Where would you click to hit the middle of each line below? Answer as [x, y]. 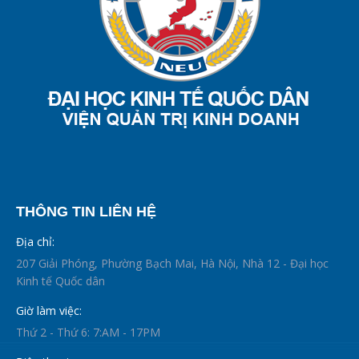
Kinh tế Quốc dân [61, 280]
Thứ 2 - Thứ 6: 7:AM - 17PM [88, 332]
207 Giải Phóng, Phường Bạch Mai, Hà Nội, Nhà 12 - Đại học [172, 263]
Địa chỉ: [35, 241]
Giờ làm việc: [49, 310]
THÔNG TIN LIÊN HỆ [86, 211]
